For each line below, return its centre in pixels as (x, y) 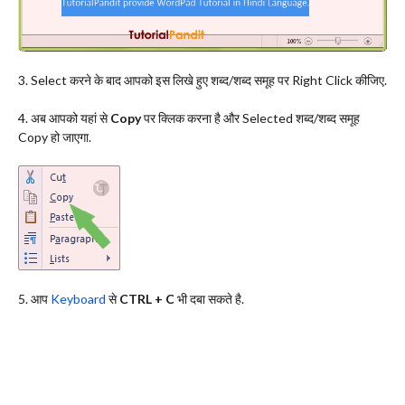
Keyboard (80, 299)
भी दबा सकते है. (209, 299)
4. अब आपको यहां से (64, 118)
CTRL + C (147, 299)
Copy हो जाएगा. (55, 137)
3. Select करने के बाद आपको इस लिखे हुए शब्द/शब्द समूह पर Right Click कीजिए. (202, 80)
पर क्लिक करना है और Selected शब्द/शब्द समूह (250, 118)
